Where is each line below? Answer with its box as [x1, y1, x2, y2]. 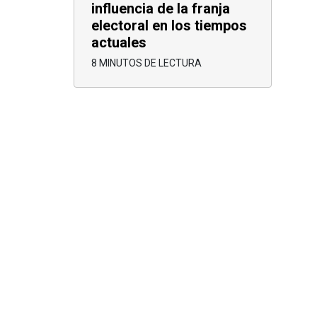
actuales [91, 33, 146, 51]
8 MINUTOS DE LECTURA [91, 57, 202, 69]
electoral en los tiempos [91, 16, 247, 34]
